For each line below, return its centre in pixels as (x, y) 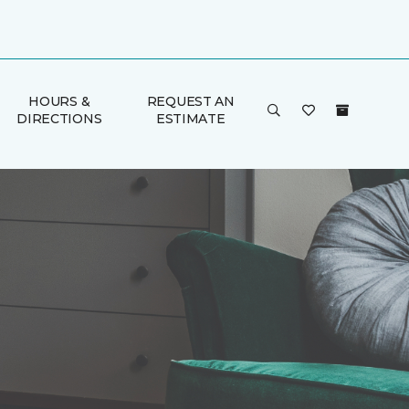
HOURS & (59, 101)
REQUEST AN (190, 101)
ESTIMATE (190, 119)
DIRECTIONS (59, 119)
